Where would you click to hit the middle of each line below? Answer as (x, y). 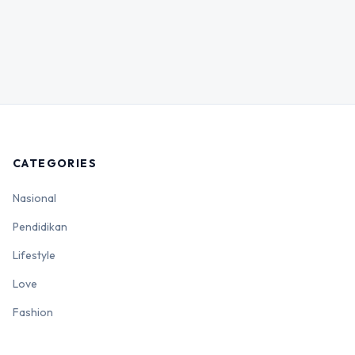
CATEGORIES (55, 163)
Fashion (33, 312)
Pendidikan (40, 226)
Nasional (34, 198)
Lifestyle (34, 255)
